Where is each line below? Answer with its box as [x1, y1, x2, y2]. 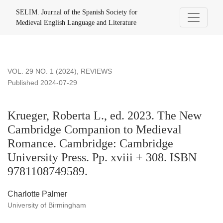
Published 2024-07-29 [7, 79, 77, 87]
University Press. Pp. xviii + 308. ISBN [7, 151, 197, 164]
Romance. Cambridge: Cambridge [7, 137, 173, 150]
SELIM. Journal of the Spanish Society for [16, 8, 137, 16]
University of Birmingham [7, 201, 86, 210]
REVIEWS [81, 67, 112, 76]
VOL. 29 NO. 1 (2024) [7, 67, 77, 76]
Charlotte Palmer [7, 190, 67, 199]
